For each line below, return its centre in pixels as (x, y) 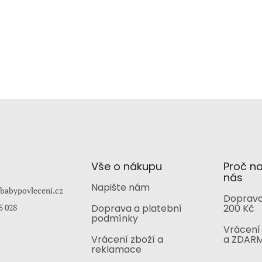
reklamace (116, 249)
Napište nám (120, 187)
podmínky (114, 218)
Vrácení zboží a (127, 239)
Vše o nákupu (126, 166)
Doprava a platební (136, 208)
